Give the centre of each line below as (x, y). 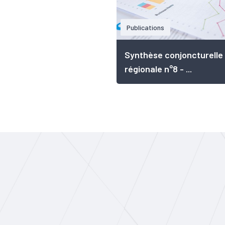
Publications (145, 27)
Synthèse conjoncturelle (174, 55)
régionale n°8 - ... (158, 69)
